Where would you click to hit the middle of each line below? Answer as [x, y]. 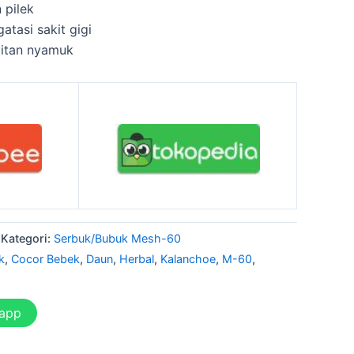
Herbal [137, 258]
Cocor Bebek [45, 258]
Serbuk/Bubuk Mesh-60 [117, 238]
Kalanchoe [188, 258]
